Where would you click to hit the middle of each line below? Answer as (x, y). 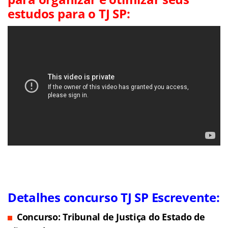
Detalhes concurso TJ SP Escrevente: (114, 197)
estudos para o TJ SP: (69, 14)
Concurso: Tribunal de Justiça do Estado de (111, 217)
